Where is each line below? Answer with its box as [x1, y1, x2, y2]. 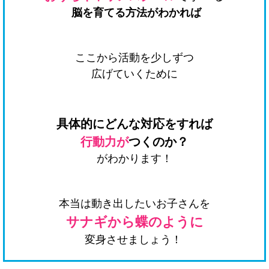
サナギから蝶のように [65, 214, 204, 229]
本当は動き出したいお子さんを [59, 197, 210, 210]
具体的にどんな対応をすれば [56, 116, 213, 130]
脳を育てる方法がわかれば [71, 6, 201, 19]
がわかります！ [97, 152, 172, 165]
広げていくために [91, 67, 178, 80]
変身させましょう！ [84, 233, 182, 246]
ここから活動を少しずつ [75, 51, 194, 64]
